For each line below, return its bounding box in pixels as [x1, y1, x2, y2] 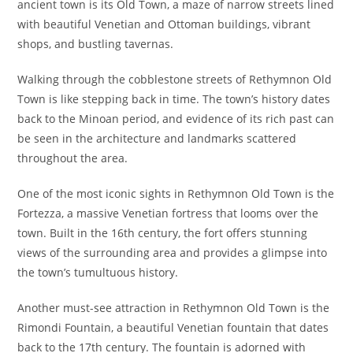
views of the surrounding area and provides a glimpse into [17, 245, 328, 260]
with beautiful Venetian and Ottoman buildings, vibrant [17, 17, 311, 32]
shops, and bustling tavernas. [17, 36, 174, 51]
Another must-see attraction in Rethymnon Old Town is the [17, 300, 330, 315]
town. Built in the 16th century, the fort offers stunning [17, 225, 308, 240]
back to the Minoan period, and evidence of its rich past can [17, 111, 335, 126]
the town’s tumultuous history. [17, 265, 179, 280]
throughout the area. [17, 150, 128, 165]
